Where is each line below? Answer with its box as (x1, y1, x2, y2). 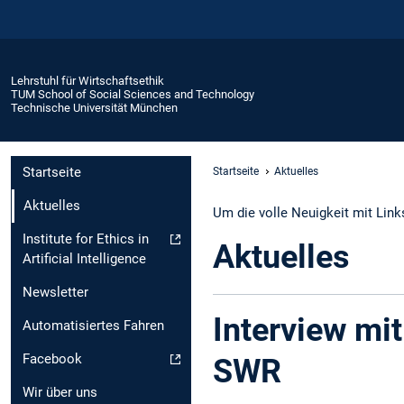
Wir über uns (23, 384, 97, 401)
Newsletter (23, 284, 88, 301)
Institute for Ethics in (23, 231, 149, 248)
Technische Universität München (11, 100, 178, 115)
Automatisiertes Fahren (23, 317, 164, 335)
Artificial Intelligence (23, 251, 146, 268)
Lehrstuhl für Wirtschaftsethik (11, 73, 164, 87)
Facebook (23, 351, 82, 368)
